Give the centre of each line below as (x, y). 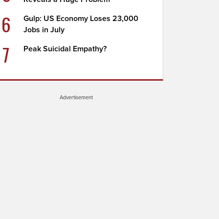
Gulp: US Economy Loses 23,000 (81, 19)
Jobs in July (44, 30)
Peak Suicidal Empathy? (65, 49)
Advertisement (76, 97)
